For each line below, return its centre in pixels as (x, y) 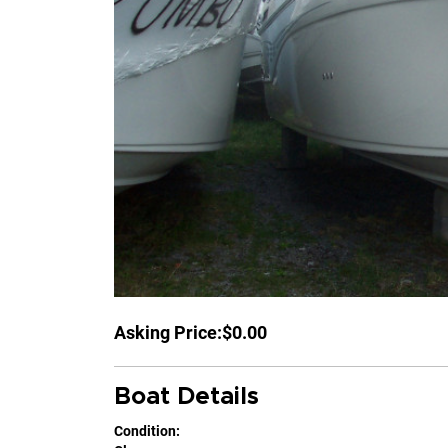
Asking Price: (168, 332)
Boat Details (186, 397)
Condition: (147, 430)
